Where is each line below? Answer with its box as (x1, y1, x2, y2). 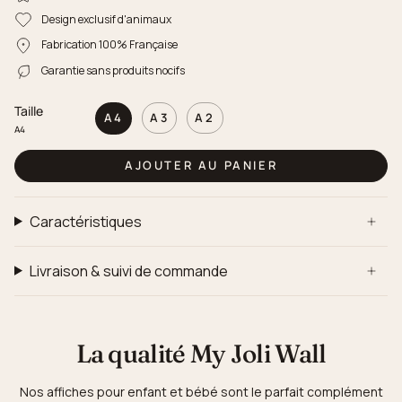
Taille (14, 101, 43, 119)
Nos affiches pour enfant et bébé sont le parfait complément (19, 382, 383, 400)
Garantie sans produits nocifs (41, 62, 185, 78)
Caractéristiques (29, 211, 142, 232)
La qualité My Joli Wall (75, 337, 327, 369)
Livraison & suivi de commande (29, 260, 228, 281)
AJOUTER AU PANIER (124, 157, 278, 174)
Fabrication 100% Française (41, 37, 178, 53)
